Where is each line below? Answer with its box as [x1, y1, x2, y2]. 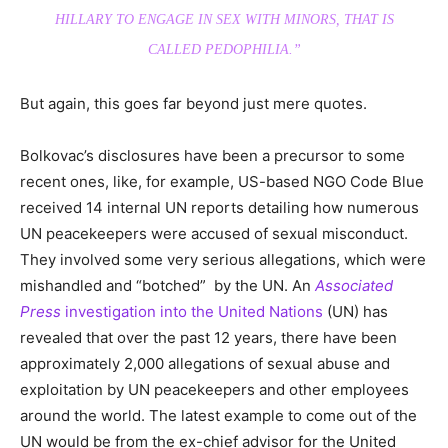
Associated [315, 276, 393, 296]
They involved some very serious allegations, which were [20, 250, 426, 270]
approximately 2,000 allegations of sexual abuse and [20, 354, 390, 374]
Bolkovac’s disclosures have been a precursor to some [20, 146, 405, 166]
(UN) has [323, 302, 388, 322]
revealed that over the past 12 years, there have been [20, 328, 397, 348]
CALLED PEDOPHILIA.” [147, 42, 301, 58]
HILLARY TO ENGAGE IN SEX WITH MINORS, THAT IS [54, 12, 394, 28]
